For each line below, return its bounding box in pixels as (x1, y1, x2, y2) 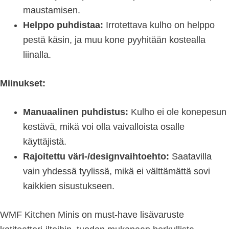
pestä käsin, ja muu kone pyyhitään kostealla (23, 35, 205, 45)
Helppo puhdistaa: (23, 20, 103, 31)
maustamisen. (23, 5, 80, 16)
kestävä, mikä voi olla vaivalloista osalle (23, 122, 185, 132)
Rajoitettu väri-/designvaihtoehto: (23, 151, 169, 162)
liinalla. (23, 50, 51, 60)
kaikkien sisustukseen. (23, 181, 114, 192)
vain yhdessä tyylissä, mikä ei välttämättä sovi (23, 166, 210, 177)
